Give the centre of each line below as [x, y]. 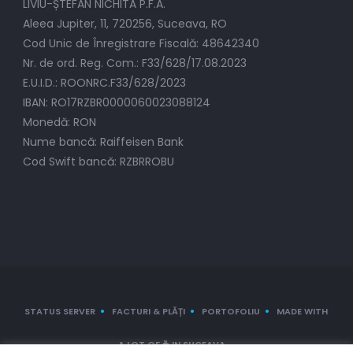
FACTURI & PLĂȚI [149, 311]
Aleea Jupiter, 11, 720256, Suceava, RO [124, 23]
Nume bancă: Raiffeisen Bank [103, 141]
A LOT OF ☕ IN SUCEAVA [171, 344]
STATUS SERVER [60, 311]
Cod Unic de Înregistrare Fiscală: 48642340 [141, 43]
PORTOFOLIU [231, 311]
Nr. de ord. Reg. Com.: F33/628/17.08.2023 [134, 63]
